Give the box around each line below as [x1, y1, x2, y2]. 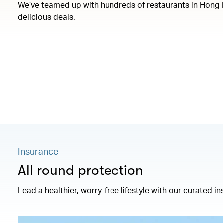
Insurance [18, 145, 58, 157]
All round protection [18, 162, 143, 178]
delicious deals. [18, 11, 75, 22]
